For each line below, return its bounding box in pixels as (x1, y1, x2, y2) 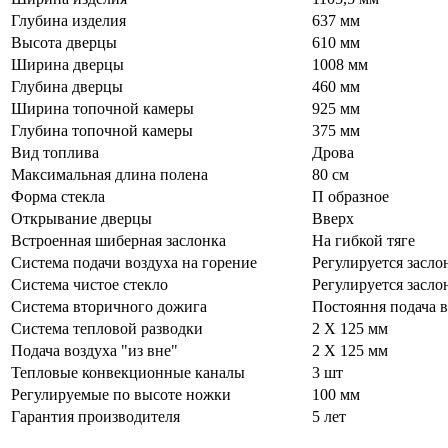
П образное (312, 187, 389, 205)
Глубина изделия (11, 11, 126, 29)
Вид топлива (11, 143, 99, 161)
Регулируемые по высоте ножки (11, 385, 231, 403)
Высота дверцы (11, 33, 117, 51)
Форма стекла (11, 187, 105, 205)
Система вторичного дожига (11, 297, 207, 315)
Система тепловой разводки (11, 319, 203, 337)
